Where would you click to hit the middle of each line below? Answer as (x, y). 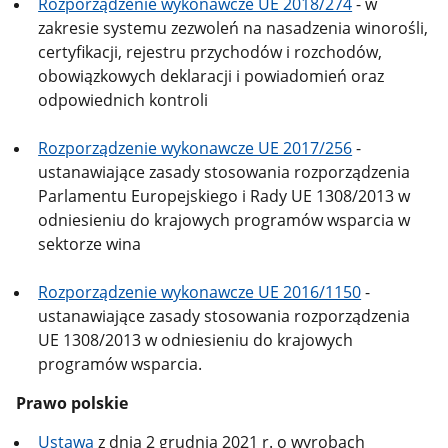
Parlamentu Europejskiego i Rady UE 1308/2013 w (224, 196)
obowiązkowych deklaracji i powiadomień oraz (211, 76)
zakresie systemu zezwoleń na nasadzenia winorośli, (233, 28)
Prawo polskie (72, 402)
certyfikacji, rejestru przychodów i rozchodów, (210, 52)
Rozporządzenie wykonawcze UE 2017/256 (195, 148)
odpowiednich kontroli (123, 100)
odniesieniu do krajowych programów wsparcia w (224, 220)
